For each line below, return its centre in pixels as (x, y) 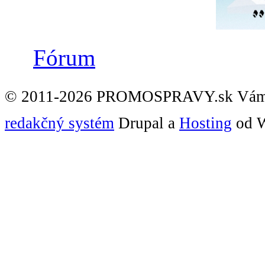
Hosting (206, 123)
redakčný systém (59, 123)
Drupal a (147, 123)
